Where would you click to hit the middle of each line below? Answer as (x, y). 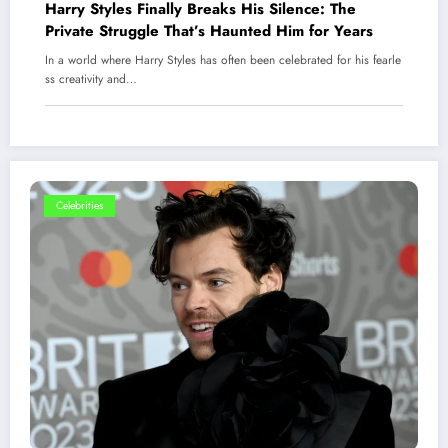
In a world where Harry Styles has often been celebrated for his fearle (223, 60)
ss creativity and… (91, 79)
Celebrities (79, 206)
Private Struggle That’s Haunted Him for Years (209, 31)
